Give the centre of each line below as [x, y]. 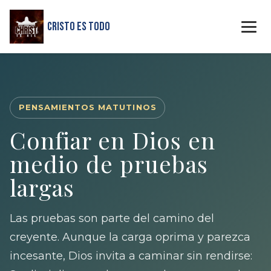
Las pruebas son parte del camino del [112, 218]
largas [42, 187]
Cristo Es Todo [78, 27]
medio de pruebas [109, 163]
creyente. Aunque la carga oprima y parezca [130, 237]
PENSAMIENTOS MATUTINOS [87, 107]
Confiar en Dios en [113, 139]
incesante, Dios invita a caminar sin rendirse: [131, 255]
